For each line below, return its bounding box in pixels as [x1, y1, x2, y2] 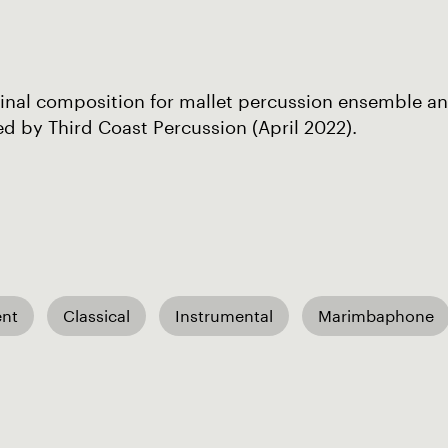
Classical [63, 305, 130, 325]
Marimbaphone [318, 305, 434, 325]
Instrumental [175, 305, 273, 325]
